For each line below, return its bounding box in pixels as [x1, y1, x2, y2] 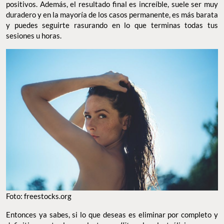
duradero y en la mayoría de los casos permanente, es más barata [6, 10, 218, 19]
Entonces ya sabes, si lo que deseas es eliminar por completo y [6, 209, 218, 219]
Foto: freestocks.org [6, 191, 71, 200]
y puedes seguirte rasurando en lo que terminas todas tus [6, 20, 218, 30]
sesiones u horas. [6, 31, 61, 40]
